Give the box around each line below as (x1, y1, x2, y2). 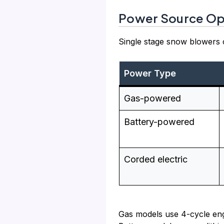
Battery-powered (124, 116, 194, 127)
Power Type (124, 68, 176, 79)
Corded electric (124, 154, 187, 165)
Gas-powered (124, 93, 181, 104)
